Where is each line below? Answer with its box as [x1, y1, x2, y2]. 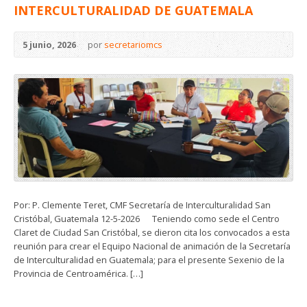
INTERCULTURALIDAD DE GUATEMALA [14, 2, 253, 19]
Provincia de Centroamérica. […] [14, 267, 143, 280]
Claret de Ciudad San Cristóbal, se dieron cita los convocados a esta [14, 225, 290, 238]
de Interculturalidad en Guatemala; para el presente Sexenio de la [14, 253, 284, 266]
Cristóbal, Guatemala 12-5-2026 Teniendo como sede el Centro [14, 212, 280, 225]
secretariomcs [104, 38, 162, 51]
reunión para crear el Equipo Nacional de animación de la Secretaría [14, 239, 291, 252]
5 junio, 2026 [23, 38, 76, 51]
